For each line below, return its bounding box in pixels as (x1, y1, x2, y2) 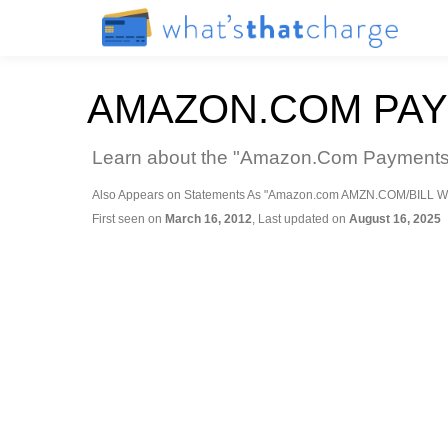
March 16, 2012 (165, 212, 252, 226)
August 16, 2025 (349, 212, 441, 226)
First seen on (92, 212, 165, 226)
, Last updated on (252, 212, 349, 226)
